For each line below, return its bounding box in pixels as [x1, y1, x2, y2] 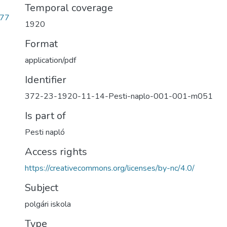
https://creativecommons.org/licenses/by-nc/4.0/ [25, 163, 195, 174]
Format [25, 37, 58, 51]
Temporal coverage [25, 1, 113, 15]
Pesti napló [25, 127, 65, 138]
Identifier [25, 73, 66, 87]
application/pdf [25, 55, 76, 66]
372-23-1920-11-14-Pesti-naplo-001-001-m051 [25, 91, 213, 102]
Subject [25, 181, 58, 195]
